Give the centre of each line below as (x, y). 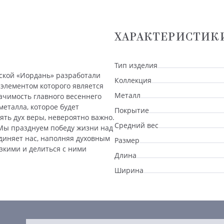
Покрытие (132, 110)
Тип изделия (136, 65)
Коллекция (133, 80)
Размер (127, 140)
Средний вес (136, 125)
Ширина (129, 170)
